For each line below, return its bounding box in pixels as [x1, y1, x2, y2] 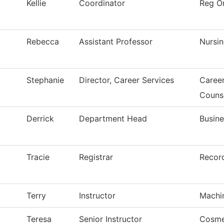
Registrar [79, 152, 113, 162]
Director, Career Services [79, 75, 174, 85]
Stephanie [26, 75, 64, 85]
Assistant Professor [79, 36, 152, 47]
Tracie [26, 152, 49, 162]
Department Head [79, 113, 147, 124]
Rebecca [26, 36, 59, 47]
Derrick [26, 113, 54, 124]
